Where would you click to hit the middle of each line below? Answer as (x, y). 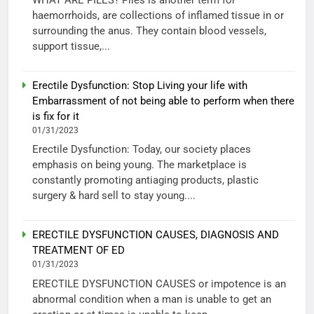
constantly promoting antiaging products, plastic (145, 180)
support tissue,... (71, 46)
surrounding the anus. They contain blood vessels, (149, 30)
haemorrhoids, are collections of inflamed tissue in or (158, 15)
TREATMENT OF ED (78, 251)
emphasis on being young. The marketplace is (139, 165)
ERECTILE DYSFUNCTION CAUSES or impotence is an (159, 284)
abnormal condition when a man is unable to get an (152, 299)
